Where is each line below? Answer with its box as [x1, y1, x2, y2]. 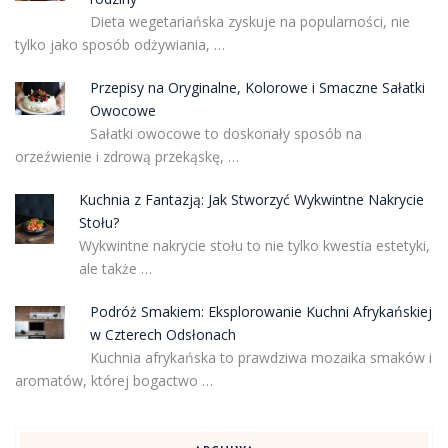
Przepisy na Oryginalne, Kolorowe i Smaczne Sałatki [89, 78, 425, 98]
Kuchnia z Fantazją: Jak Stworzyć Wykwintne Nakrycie [78, 190, 424, 210]
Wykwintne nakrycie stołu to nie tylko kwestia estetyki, [78, 236, 430, 256]
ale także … [78, 259, 152, 279]
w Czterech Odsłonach [89, 325, 236, 345]
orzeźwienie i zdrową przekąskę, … [15, 147, 239, 167]
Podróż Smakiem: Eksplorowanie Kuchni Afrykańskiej [89, 302, 432, 322]
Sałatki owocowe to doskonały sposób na [89, 124, 362, 144]
